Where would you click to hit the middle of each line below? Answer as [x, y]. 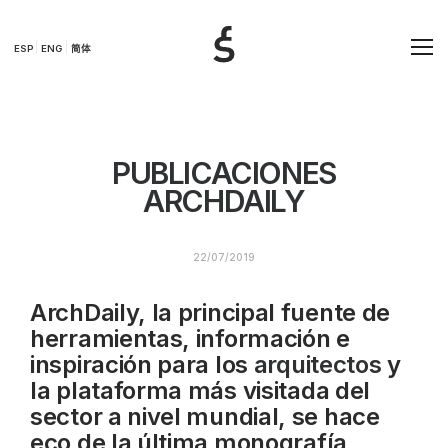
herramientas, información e [190, 338]
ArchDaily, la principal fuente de [210, 312]
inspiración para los [142, 364]
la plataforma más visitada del [200, 390]
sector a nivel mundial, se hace [205, 416]
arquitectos [317, 364]
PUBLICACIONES [224, 173]
